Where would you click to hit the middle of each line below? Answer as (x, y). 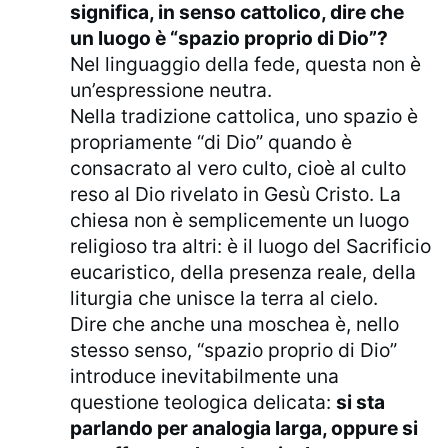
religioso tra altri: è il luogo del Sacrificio (251, 246)
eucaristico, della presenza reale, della (243, 272)
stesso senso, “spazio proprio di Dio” (234, 350)
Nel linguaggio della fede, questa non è (246, 64)
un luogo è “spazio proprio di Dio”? (229, 38)
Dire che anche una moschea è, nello (235, 324)
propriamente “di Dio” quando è (211, 142)
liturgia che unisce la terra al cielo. (224, 298)
